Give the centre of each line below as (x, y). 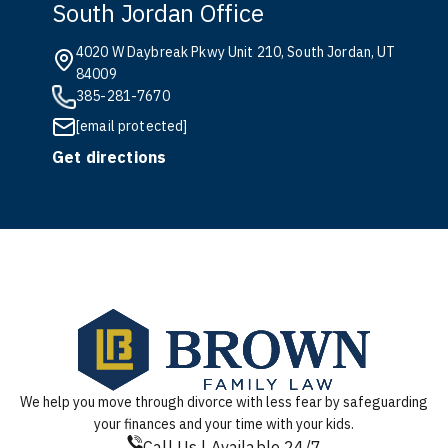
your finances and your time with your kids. (224, 424)
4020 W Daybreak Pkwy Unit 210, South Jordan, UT (236, 52)
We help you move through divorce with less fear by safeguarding (224, 402)
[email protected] (132, 126)
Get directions (109, 157)
